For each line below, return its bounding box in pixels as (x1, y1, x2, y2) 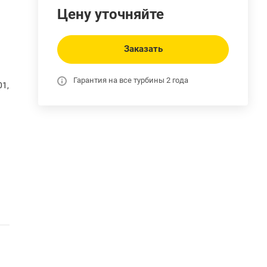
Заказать (123, 44, 163, 54)
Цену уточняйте (57, 6, 164, 23)
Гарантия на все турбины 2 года (73, 76, 188, 85)
